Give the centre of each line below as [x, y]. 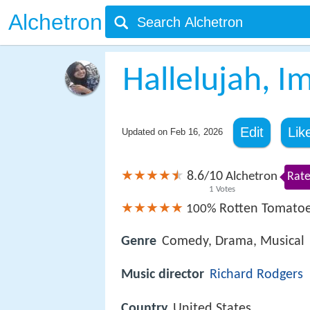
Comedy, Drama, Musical [233, 242]
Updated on [146, 132]
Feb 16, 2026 [196, 132]
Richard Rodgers [256, 275]
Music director [163, 275]
